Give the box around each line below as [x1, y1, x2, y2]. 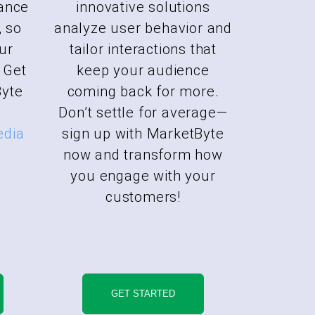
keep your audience [77, 61, 210, 79]
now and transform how [63, 146, 223, 163]
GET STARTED [111, 288, 175, 299]
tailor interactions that [69, 40, 217, 58]
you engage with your [70, 167, 216, 184]
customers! [105, 188, 181, 205]
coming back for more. [67, 82, 219, 100]
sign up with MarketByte [62, 124, 224, 142]
